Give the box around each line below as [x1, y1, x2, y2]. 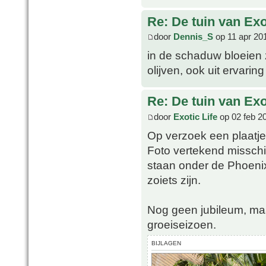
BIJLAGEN [151, 239, 181, 246]
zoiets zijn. [147, 173, 201, 186]
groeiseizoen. [147, 217, 216, 231]
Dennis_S [173, 31, 213, 42]
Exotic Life [173, 111, 217, 122]
